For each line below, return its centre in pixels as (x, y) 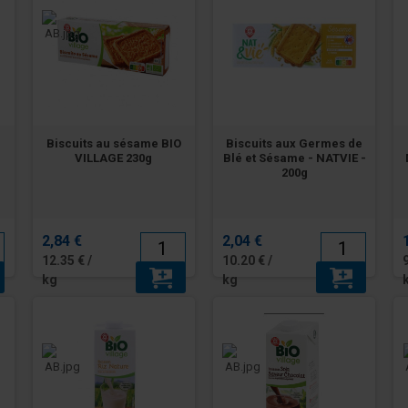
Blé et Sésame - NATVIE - (294, 158)
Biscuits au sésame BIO (113, 144)
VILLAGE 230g (114, 158)
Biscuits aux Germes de (295, 144)
